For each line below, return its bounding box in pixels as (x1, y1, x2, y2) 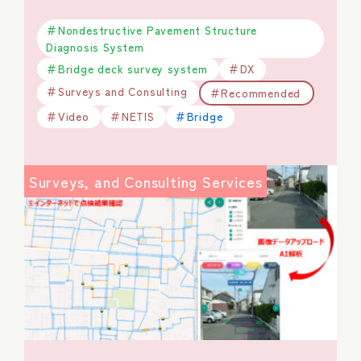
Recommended (221, 84, 301, 101)
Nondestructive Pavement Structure (57, 21, 258, 38)
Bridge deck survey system (57, 60, 208, 77)
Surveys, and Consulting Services (28, 170, 263, 192)
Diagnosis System (46, 38, 144, 55)
